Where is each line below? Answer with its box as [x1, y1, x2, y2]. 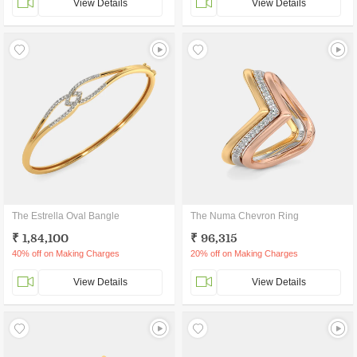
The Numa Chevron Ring [190, 210, 299, 222]
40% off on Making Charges [12, 249, 120, 258]
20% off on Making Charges [190, 249, 298, 258]
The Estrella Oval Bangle [12, 210, 120, 222]
